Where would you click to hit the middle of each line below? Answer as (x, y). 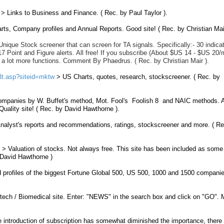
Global (101, 173)
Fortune (78, 173)
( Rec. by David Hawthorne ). (78, 109)
